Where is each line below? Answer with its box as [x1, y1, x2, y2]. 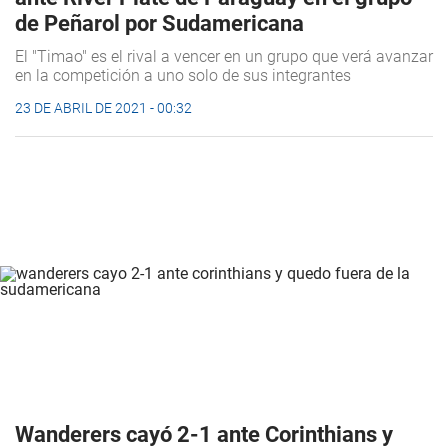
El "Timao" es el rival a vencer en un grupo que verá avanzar [15, 46, 433, 66]
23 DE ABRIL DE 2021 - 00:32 [15, 99, 192, 116]
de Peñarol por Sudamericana [15, 10, 304, 36]
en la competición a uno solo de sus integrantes [15, 65, 351, 85]
